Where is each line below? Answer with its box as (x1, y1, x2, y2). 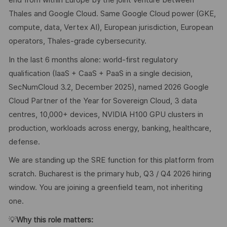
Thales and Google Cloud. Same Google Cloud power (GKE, (8, 9, 216, 19)
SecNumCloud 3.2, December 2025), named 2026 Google (8, 82, 209, 92)
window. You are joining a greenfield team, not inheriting (8, 183, 203, 193)
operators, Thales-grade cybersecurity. (8, 36, 146, 46)
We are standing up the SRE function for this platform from (8, 156, 214, 165)
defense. (8, 137, 40, 146)
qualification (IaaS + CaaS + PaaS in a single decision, (8, 68, 193, 78)
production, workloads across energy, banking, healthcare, (8, 123, 211, 133)
